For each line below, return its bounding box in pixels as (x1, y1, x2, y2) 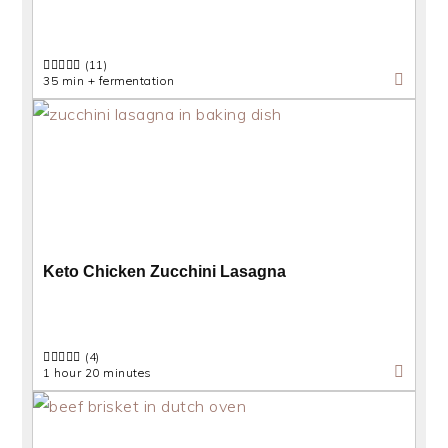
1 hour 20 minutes (43, 365, 152, 380)
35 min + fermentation (43, 73, 175, 88)
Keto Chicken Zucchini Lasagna (43, 263, 287, 280)
